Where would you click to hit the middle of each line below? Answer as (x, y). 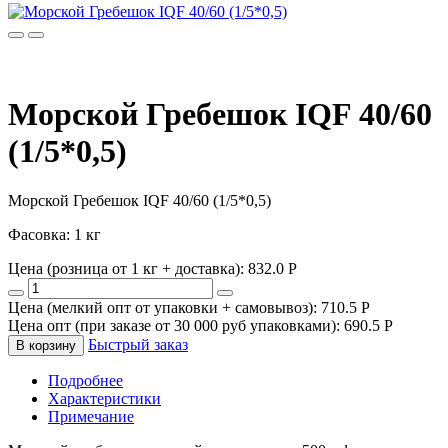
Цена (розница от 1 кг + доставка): (126, 268)
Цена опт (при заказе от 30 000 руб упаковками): (174, 325)
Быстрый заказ (138, 344)
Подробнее (85, 380)
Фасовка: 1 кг (54, 234)
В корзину (46, 345)
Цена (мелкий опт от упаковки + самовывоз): (162, 307)
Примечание (91, 416)
